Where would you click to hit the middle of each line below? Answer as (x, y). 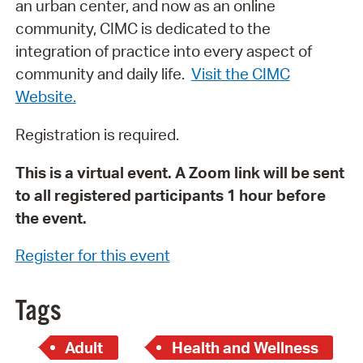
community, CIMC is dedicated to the (143, 29)
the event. (51, 218)
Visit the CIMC (240, 74)
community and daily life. (103, 74)
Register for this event (92, 256)
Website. (45, 97)
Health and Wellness (245, 347)
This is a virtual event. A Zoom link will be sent (179, 172)
